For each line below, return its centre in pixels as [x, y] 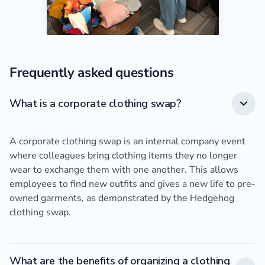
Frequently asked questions [92, 73]
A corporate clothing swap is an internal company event [127, 142]
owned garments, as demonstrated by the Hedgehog [122, 198]
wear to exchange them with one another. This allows [124, 170]
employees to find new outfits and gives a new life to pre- [132, 184]
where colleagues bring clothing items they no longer [123, 156]
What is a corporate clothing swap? [96, 103]
